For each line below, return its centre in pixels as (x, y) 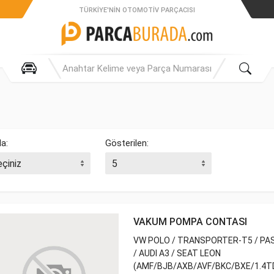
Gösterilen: (127, 143)
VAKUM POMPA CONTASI (190, 222)
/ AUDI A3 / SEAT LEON (177, 253)
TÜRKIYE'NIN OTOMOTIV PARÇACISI (137, 10)
